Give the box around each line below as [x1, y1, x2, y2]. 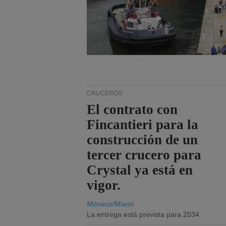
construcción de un [87, 132, 198, 147]
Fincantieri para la [87, 117, 199, 132]
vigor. [87, 178, 121, 193]
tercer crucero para [87, 147, 202, 162]
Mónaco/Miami [87, 200, 134, 208]
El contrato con [87, 102, 178, 117]
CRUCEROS [87, 90, 122, 97]
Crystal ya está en [87, 162, 193, 178]
